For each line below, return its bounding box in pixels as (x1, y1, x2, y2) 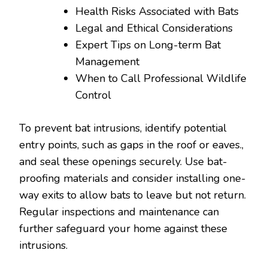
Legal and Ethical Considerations (75, 21, 233, 35)
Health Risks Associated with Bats (75, 4, 239, 19)
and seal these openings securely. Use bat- (19, 154, 227, 169)
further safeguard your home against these (19, 221, 227, 236)
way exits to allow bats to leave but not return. (19, 188, 246, 202)
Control (75, 88, 111, 102)
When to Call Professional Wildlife (75, 71, 246, 86)
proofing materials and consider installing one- (19, 171, 246, 185)
